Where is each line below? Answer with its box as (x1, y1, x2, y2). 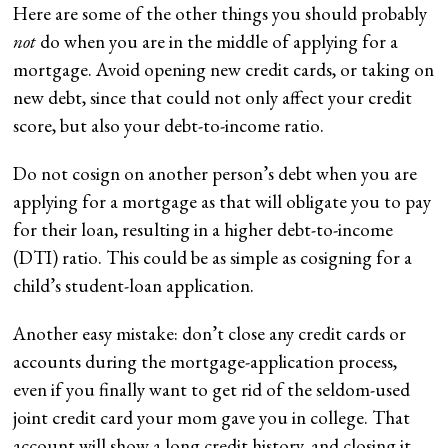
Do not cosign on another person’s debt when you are (13, 160, 418, 186)
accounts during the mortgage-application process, (13, 348, 398, 374)
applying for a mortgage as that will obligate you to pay (13, 188, 432, 214)
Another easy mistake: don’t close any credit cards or (13, 320, 407, 346)
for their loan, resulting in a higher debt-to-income (13, 216, 394, 242)
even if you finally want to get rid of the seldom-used (13, 376, 411, 402)
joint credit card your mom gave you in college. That (13, 404, 411, 430)
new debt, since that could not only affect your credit (13, 84, 413, 110)
